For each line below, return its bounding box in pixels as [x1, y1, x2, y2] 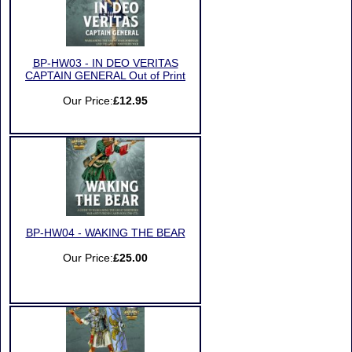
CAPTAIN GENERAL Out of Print [25, 70, 185, 82]
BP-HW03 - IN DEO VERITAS [32, 57, 178, 69]
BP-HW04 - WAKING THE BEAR [25, 227, 185, 239]
